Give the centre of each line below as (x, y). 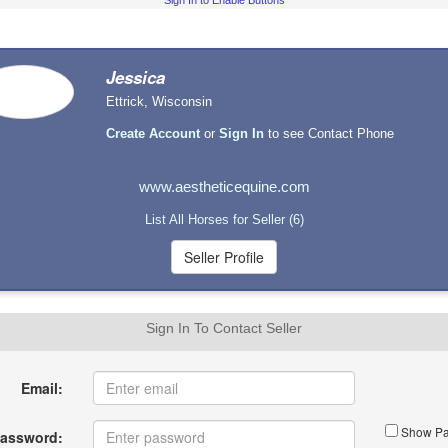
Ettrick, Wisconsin (159, 102)
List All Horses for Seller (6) (224, 220)
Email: (41, 388)
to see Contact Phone (329, 134)
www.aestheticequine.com (224, 187)
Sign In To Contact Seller (224, 328)
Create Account (153, 134)
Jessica (136, 77)
